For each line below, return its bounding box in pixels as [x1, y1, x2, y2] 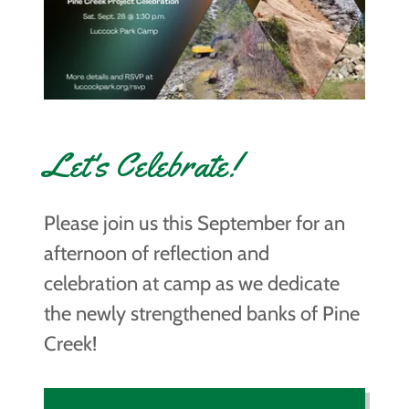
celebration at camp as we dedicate [44, 271, 340, 297]
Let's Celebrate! [44, 142, 239, 187]
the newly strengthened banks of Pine [44, 301, 360, 327]
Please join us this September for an [44, 211, 345, 236]
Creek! [44, 331, 97, 357]
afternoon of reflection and [44, 241, 269, 267]
